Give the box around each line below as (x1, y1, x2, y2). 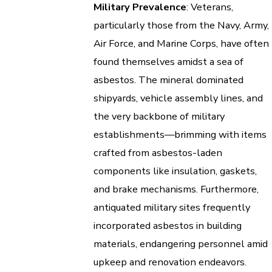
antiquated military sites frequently (93, 200, 250, 214)
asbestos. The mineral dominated (93, 72, 243, 87)
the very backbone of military (93, 109, 225, 123)
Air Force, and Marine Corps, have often (93, 36, 269, 50)
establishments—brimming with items (93, 127, 267, 141)
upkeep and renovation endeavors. (93, 254, 246, 269)
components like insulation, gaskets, (93, 163, 257, 178)
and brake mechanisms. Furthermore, (93, 182, 259, 196)
